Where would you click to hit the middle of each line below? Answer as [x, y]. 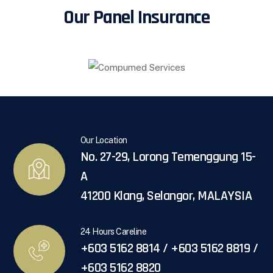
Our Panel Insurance [136, 18]
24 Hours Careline [113, 231]
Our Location [104, 140]
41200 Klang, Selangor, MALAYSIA [166, 196]
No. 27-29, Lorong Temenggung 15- [168, 157]
